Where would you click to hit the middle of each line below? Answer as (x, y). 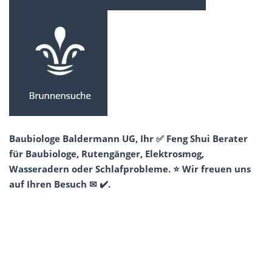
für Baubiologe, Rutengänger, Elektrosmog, (107, 153)
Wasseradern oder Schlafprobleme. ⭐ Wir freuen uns (130, 168)
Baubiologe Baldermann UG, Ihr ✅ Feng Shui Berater (128, 138)
